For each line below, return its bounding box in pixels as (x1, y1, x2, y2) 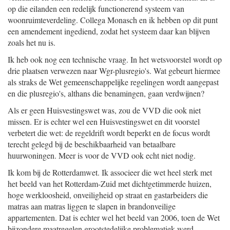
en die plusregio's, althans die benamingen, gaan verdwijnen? (8, 88, 204, 99)
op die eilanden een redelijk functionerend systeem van (8, 3, 184, 14)
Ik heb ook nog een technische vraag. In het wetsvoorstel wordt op (8, 54, 222, 65)
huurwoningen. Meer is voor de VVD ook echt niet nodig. (8, 150, 196, 161)
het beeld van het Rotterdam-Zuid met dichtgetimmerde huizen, (8, 178, 212, 189)
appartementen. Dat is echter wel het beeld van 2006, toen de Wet (8, 212, 220, 223)
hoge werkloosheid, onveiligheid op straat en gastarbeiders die (8, 189, 208, 200)
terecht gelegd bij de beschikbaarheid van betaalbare (8, 139, 176, 149)
